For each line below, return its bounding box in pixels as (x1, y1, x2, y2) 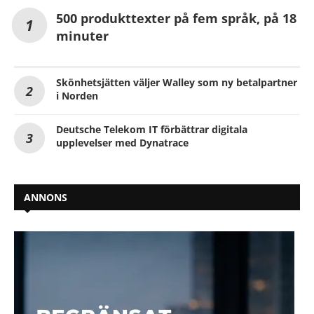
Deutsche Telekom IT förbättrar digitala (56, 123, 247, 137)
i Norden (56, 89, 98, 103)
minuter (56, 27, 109, 45)
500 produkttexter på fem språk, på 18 (56, 10, 296, 27)
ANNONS (24, 191, 67, 205)
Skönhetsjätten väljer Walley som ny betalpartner (56, 76, 297, 90)
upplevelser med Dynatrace (56, 136, 189, 150)
